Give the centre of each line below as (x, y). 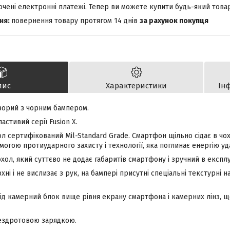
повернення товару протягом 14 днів (75, 21)
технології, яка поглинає (149, 146)
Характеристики (136, 86)
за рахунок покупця (174, 21)
